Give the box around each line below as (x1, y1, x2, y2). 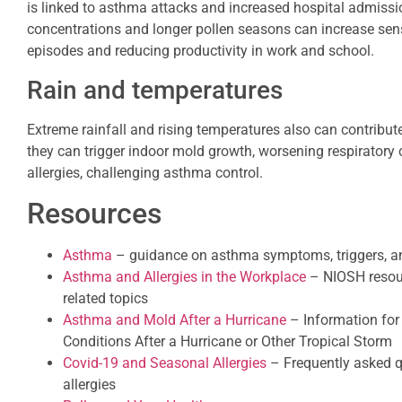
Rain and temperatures (27, 74, 283, 105)
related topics (63, 290, 148, 308)
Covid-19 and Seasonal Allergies (63, 354, 267, 372)
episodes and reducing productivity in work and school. (27, 42, 374, 60)
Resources (27, 197, 162, 232)
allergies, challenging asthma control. (27, 163, 263, 181)
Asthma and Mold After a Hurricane (63, 311, 286, 329)
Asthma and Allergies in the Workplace (63, 268, 306, 286)
